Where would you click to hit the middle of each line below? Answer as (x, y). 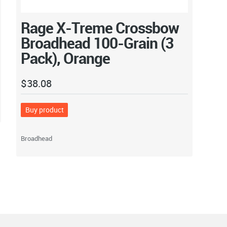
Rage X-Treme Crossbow (100, 27)
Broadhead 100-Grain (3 (97, 43)
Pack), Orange (66, 58)
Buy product (44, 110)
